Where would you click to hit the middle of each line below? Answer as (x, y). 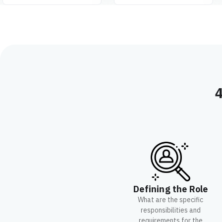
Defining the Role (171, 189)
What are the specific (171, 200)
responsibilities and (170, 210)
